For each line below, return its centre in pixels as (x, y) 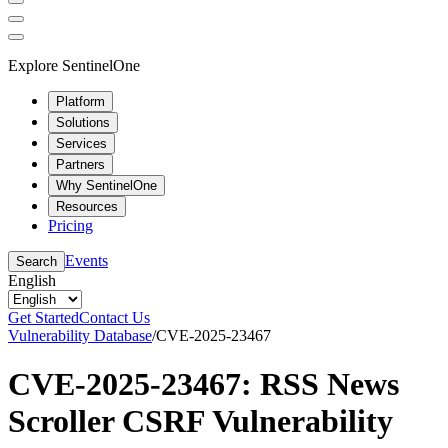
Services (81, 143)
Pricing (70, 225)
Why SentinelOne (106, 185)
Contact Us (114, 317)
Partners (80, 164)
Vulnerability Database (80, 335)
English (32, 280)
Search (36, 261)
